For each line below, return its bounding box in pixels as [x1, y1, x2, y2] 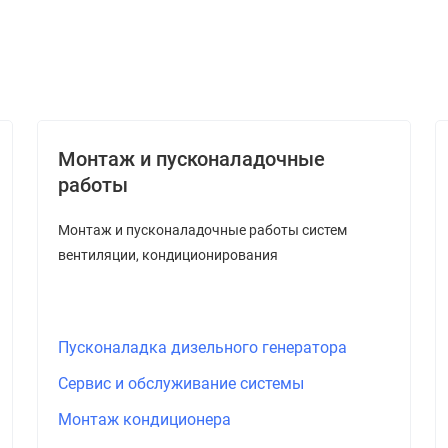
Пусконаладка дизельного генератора [57, 338, 347, 357]
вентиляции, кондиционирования [57, 247, 278, 263]
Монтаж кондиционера [57, 410, 231, 429]
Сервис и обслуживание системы [57, 374, 304, 393]
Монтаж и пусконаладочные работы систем [57, 222, 347, 238]
